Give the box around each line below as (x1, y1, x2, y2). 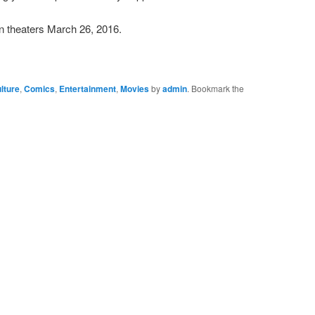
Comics (24, 82, 55, 96)
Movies (120, 82, 149, 96)
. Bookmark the (187, 82, 244, 95)
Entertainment (59, 82, 116, 96)
